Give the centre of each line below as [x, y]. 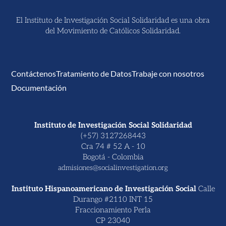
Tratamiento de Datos [94, 73]
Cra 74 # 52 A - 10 [113, 146]
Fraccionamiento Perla [113, 210]
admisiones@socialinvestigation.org [113, 167]
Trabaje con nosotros [168, 73]
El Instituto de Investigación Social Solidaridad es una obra [113, 20]
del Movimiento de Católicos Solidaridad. [113, 31]
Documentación [39, 87]
